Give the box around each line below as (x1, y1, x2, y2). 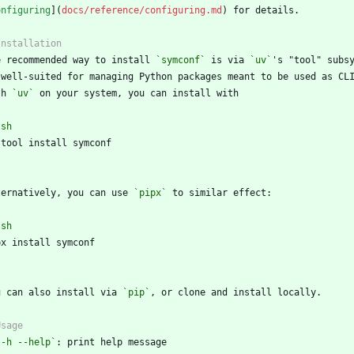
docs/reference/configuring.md (62, 4, 222, 16)
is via (205, 54, 250, 66)
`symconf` (156, 54, 205, 66)
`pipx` (134, 186, 167, 198)
